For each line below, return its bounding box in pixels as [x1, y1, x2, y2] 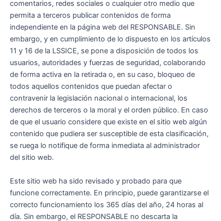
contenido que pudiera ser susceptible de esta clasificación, [10, 129, 209, 139]
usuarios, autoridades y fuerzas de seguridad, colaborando [10, 58, 206, 68]
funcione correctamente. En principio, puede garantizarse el [10, 188, 209, 197]
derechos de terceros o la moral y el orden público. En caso [10, 106, 208, 115]
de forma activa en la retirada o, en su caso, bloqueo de [10, 70, 195, 79]
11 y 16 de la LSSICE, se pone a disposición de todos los [10, 46, 198, 56]
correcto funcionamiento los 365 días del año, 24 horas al [10, 200, 203, 209]
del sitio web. [10, 153, 54, 162]
